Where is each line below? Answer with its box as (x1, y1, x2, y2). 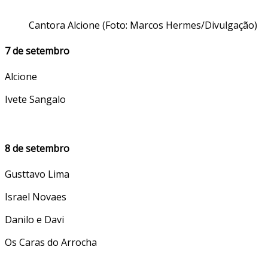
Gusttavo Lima (5, 167, 69, 181)
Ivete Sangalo (5, 93, 66, 106)
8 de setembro (5, 141, 69, 155)
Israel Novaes (5, 190, 66, 203)
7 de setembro (5, 44, 69, 58)
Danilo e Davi (5, 212, 64, 226)
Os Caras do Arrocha (5, 235, 97, 249)
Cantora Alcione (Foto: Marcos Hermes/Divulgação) (29, 18, 257, 32)
